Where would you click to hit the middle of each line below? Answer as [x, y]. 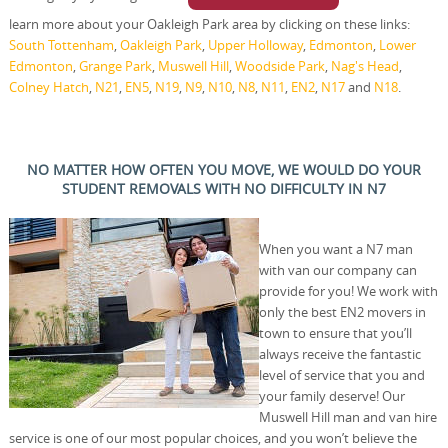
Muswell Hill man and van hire [347, 417]
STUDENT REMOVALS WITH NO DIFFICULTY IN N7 [223, 189]
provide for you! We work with [348, 291]
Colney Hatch [48, 87]
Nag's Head [364, 66]
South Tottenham [61, 45]
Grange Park [115, 66]
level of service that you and [341, 375]
